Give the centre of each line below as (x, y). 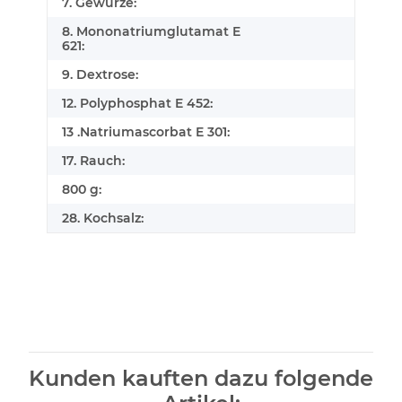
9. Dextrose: (100, 75)
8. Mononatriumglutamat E (151, 32)
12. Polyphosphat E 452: (137, 104)
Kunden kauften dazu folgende (201, 379)
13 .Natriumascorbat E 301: (146, 132)
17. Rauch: (93, 161)
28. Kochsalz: (103, 218)
